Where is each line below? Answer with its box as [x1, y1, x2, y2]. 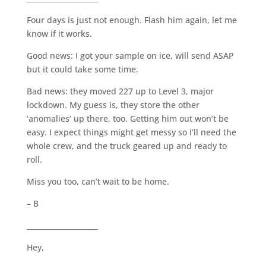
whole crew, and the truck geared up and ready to [26, 140, 227, 151]
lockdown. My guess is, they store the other [26, 99, 199, 110]
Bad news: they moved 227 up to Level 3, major [26, 85, 214, 97]
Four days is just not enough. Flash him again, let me [26, 14, 237, 26]
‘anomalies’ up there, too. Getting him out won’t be [26, 112, 229, 124]
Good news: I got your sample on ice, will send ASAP [26, 49, 234, 61]
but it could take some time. [26, 63, 138, 75]
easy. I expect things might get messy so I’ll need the [26, 126, 236, 138]
